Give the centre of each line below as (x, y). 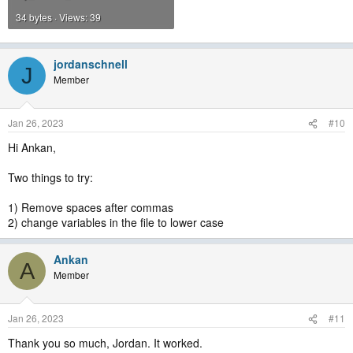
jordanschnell (91, 64)
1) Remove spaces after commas (91, 207)
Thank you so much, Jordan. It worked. (105, 343)
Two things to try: (50, 177)
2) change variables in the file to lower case (116, 222)
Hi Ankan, (32, 147)
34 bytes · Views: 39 (58, 17)
